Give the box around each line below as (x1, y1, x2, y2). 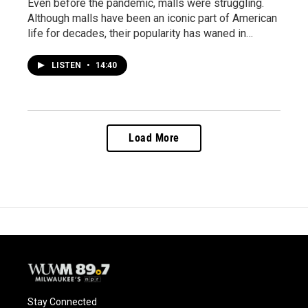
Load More (129, 131, 179, 144)
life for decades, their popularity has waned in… (27, 26, 253, 40)
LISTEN (52, 60, 83, 70)
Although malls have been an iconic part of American (27, 11, 277, 25)
